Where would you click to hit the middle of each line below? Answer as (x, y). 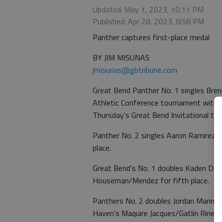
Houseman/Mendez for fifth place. (151, 180)
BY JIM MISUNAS (121, 57)
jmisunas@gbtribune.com (135, 70)
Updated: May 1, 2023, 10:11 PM (148, 9)
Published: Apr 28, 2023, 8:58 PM (148, 21)
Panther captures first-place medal (151, 37)
